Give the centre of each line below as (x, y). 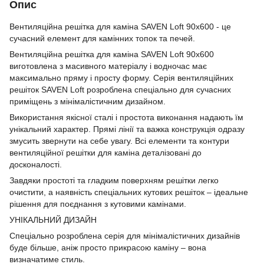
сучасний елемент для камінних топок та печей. (103, 38)
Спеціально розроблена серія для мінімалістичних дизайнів (125, 236)
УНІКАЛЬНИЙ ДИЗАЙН (53, 220)
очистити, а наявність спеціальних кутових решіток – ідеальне (129, 192)
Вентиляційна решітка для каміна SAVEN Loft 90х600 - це (120, 27)
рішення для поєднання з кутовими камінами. (98, 204)
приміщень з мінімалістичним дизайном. (88, 101)
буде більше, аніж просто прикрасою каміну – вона (108, 247)
